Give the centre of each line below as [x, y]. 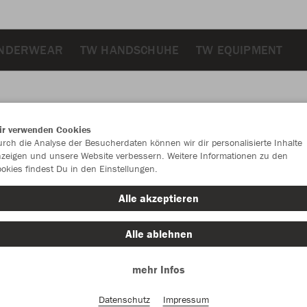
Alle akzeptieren [159, 198]
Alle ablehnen [159, 234]
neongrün [278, 173]
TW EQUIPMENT [240, 49]
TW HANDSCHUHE [130, 49]
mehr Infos [159, 269]
